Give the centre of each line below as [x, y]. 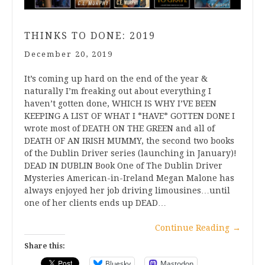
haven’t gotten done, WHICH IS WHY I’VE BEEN [120, 104]
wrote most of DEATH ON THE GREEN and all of [119, 129]
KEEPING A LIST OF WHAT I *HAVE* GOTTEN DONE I [130, 116]
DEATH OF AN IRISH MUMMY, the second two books [129, 141]
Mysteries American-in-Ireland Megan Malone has [129, 178]
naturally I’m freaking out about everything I [118, 91]
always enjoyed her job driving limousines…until [127, 191]
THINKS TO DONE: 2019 [90, 36]
